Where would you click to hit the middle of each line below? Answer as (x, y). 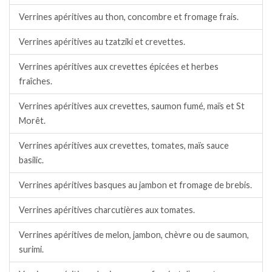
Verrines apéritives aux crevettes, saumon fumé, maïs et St (132, 106)
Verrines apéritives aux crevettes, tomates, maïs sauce (124, 146)
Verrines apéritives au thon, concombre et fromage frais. (129, 17)
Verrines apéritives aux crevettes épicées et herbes (119, 67)
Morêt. (32, 121)
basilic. (31, 160)
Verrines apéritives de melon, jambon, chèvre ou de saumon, (134, 235)
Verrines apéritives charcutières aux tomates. (107, 210)
